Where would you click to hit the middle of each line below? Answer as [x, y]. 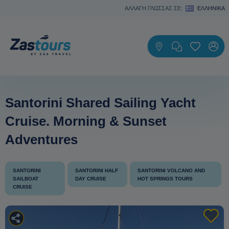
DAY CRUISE [91, 179]
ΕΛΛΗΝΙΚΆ [211, 8]
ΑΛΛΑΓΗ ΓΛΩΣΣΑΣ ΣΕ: [154, 8]
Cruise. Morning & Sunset [86, 121]
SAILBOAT [26, 179]
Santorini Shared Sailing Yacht [100, 103]
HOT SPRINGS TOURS [165, 179]
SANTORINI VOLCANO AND [171, 170]
